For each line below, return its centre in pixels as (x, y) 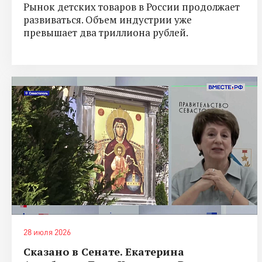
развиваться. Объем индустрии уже (108, 19)
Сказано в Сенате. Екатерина (104, 251)
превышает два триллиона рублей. (106, 32)
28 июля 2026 (47, 232)
